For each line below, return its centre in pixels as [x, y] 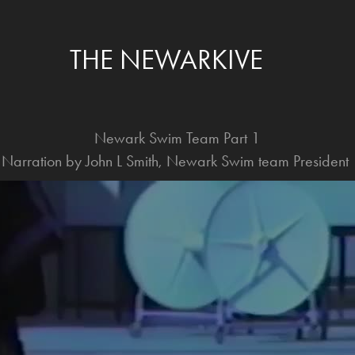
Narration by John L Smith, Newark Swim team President [177, 161]
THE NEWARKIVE [166, 59]
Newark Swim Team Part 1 [177, 138]
